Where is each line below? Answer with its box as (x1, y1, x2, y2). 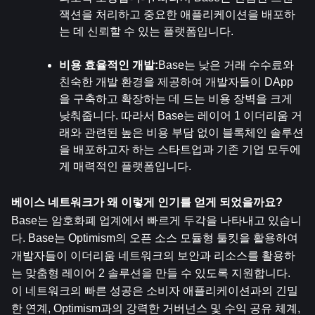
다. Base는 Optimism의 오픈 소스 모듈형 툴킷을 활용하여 (11, 232, 298, 244)
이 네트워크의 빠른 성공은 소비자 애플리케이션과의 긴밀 (11, 285, 298, 297)
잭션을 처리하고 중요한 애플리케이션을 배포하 (59, 8, 295, 20)
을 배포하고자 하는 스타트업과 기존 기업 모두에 (59, 143, 301, 155)
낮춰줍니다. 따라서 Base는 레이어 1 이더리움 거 (59, 110, 302, 122)
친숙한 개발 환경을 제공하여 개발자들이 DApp (59, 76, 293, 88)
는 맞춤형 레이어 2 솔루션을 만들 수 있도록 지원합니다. (11, 267, 290, 279)
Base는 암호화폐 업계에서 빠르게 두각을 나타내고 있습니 (11, 214, 302, 226)
